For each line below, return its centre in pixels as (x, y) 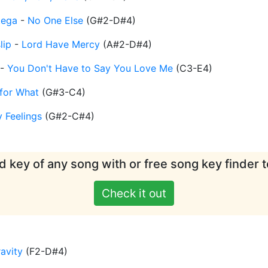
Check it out (134, 194)
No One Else (55, 21)
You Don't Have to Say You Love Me (90, 68)
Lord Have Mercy (61, 45)
